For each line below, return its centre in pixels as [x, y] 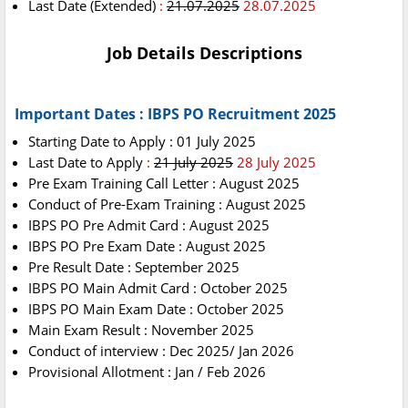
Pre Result [60, 267]
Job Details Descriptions [204, 53]
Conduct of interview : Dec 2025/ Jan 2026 [161, 351]
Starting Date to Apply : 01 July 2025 [142, 142]
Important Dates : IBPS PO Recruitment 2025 [175, 114]
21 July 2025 [194, 163]
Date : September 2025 [167, 267]
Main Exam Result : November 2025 [141, 330]
